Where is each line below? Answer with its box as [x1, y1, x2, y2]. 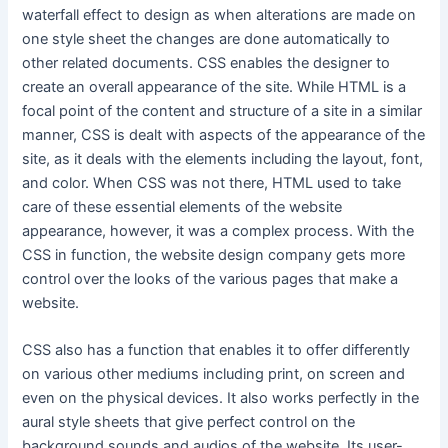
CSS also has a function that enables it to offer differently [22, 341, 411, 360]
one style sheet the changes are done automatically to [22, 29, 391, 48]
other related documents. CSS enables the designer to [22, 53, 391, 72]
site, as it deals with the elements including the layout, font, [22, 149, 424, 168]
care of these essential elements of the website [22, 197, 343, 216]
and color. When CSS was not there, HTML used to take [22, 173, 402, 192]
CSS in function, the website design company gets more [22, 245, 406, 264]
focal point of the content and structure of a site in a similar [22, 101, 423, 120]
